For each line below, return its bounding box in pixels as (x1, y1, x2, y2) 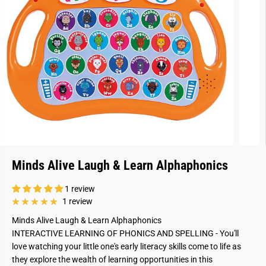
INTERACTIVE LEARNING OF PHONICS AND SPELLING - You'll (12, 229, 239, 238)
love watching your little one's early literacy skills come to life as (12, 242, 241, 251)
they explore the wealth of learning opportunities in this (12, 255, 213, 264)
